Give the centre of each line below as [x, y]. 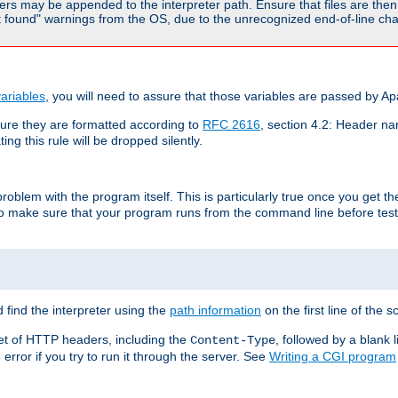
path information [215, 310]
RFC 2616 [231, 124]
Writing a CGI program [333, 356]
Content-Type [233, 340]
